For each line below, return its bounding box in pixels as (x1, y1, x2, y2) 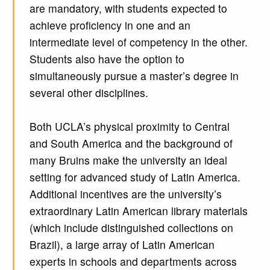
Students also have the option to (29, 51, 184, 67)
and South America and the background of (29, 136, 233, 151)
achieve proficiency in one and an (29, 17, 190, 33)
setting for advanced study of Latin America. (29, 169, 240, 185)
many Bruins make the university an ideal (29, 152, 227, 168)
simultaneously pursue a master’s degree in (29, 68, 239, 84)
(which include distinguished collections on (29, 220, 233, 236)
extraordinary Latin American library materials (29, 203, 248, 219)
